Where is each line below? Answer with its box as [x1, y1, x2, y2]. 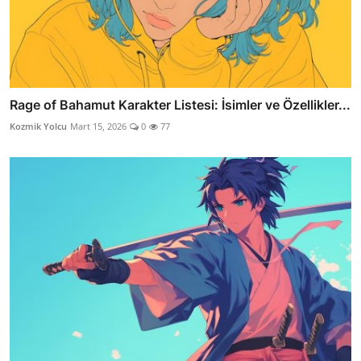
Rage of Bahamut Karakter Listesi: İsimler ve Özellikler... [10, 97, 351, 114]
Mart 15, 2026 [70, 120, 127, 133]
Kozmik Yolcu [10, 120, 67, 133]
